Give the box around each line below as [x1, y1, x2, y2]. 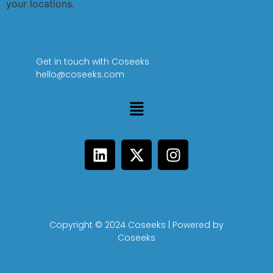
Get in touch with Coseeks [36, 55, 149, 68]
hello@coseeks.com [36, 68, 124, 81]
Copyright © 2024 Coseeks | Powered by [49, 219, 224, 232]
